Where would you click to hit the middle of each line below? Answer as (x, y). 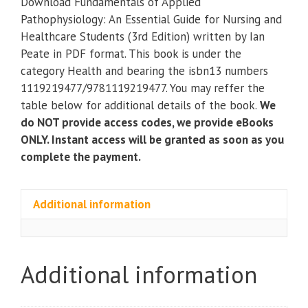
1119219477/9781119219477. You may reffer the (143, 88)
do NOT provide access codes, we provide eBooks (147, 123)
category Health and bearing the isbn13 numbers (144, 71)
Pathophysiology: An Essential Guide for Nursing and (151, 20)
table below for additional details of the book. (139, 106)
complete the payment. (81, 157)
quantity (143, 201)
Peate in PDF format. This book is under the (131, 54)
